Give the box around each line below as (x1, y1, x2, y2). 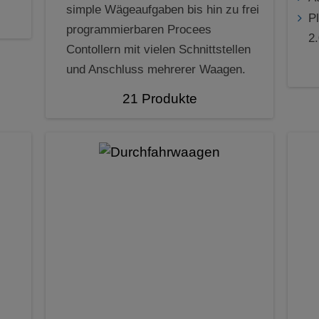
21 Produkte (122, 91, 197, 107)
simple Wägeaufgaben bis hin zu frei (66, 3, 259, 17)
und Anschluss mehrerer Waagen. (66, 63, 246, 77)
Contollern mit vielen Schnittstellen (66, 43, 251, 57)
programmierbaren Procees (66, 23, 211, 37)
